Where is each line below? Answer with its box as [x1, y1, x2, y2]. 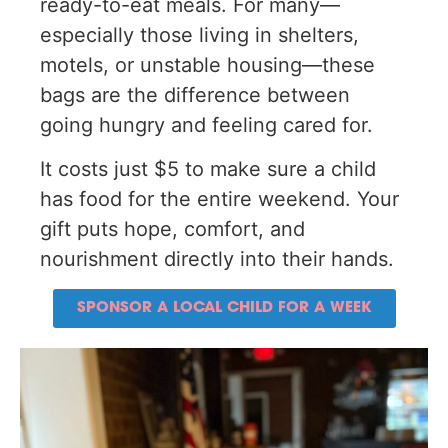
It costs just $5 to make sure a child [40, 157, 376, 182]
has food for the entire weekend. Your [40, 187, 399, 212]
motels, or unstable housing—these [40, 52, 375, 77]
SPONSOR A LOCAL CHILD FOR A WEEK [76, 300, 372, 316]
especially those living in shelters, [40, 22, 359, 47]
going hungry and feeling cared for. [40, 112, 373, 137]
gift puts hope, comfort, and [40, 217, 305, 242]
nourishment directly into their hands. [40, 247, 394, 272]
